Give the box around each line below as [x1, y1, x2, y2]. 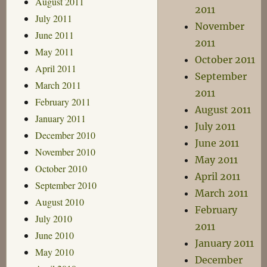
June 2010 [35, 228, 74, 241]
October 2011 [195, 54, 256, 66]
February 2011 [35, 95, 91, 108]
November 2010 [35, 145, 95, 158]
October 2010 [35, 162, 87, 175]
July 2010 [35, 212, 72, 225]
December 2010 [35, 128, 95, 141]
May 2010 [35, 245, 74, 258]
